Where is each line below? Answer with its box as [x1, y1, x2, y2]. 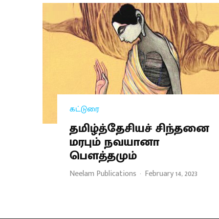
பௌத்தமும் [69, 146, 137, 166]
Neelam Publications [69, 167, 136, 180]
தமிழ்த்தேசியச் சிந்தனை [69, 118, 209, 138]
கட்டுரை [69, 102, 99, 116]
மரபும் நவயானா [69, 132, 159, 152]
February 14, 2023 [145, 167, 197, 180]
